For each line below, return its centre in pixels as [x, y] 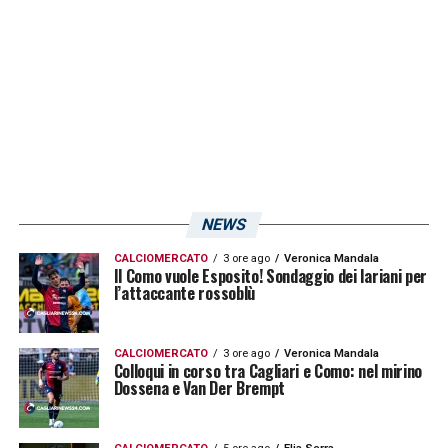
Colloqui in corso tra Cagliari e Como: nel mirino [267, 370]
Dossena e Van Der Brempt [199, 387]
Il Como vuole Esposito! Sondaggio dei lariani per [270, 275]
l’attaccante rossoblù [184, 292]
